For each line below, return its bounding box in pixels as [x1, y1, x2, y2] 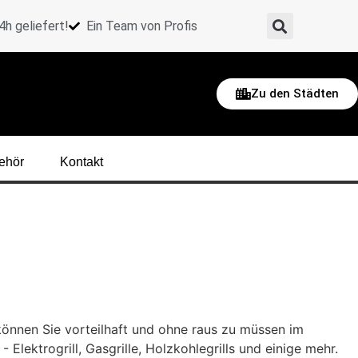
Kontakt [60, 155, 103, 169]
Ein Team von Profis [86, 18, 198, 34]
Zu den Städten [250, 86, 339, 101]
